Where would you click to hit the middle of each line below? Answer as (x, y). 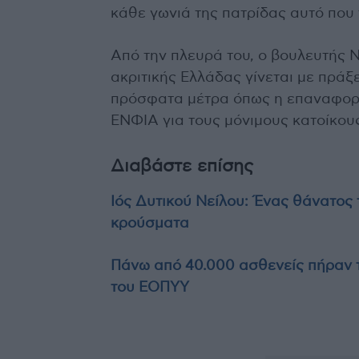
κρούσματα (150, 223)
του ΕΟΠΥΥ (150, 287)
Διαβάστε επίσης (183, 165)
